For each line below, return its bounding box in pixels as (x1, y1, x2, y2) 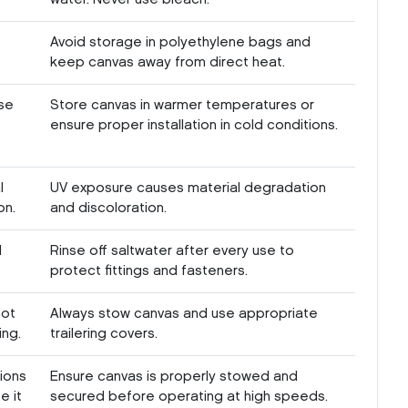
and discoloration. (50, 201, 167, 215)
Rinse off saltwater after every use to (50, 244, 294, 258)
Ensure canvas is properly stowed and (50, 370, 298, 383)
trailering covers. (50, 327, 158, 341)
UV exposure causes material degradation (50, 181, 326, 195)
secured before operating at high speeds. (50, 390, 328, 403)
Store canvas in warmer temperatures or (50, 98, 314, 112)
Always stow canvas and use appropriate (50, 307, 318, 321)
